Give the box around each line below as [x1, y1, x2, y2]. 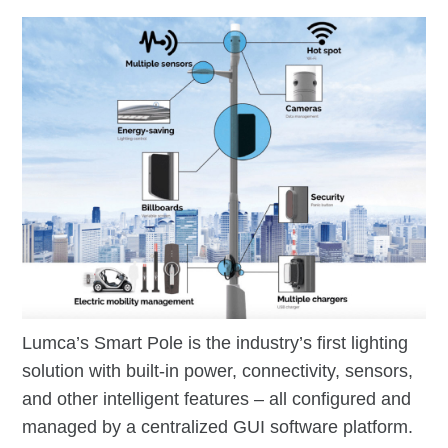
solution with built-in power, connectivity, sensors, [22, 361, 414, 382]
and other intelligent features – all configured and [22, 389, 412, 410]
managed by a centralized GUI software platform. [22, 417, 414, 438]
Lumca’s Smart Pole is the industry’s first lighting [22, 333, 409, 354]
